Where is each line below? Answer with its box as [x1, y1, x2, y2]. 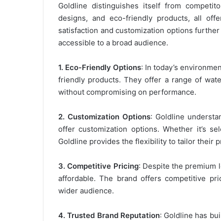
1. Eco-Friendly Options [58, 62, 141, 72]
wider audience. [58, 185, 114, 195]
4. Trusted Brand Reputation [58, 210, 160, 220]
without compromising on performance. [58, 87, 196, 97]
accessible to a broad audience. [58, 37, 168, 47]
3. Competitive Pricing [58, 161, 139, 171]
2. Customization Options [58, 111, 151, 121]
